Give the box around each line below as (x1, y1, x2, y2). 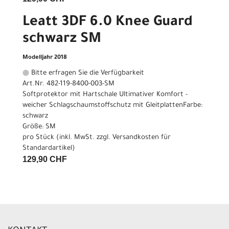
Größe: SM (22, 123, 56, 131)
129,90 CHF (22, 154, 67, 164)
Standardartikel (22, 144, 72, 152)
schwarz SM (22, 32, 101, 48)
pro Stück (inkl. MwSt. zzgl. (22, 133, 112, 142)
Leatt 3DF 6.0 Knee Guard (22, 15, 193, 31)
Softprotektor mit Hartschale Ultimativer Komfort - (22, 90, 188, 99)
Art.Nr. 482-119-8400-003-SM (22, 80, 114, 88)
